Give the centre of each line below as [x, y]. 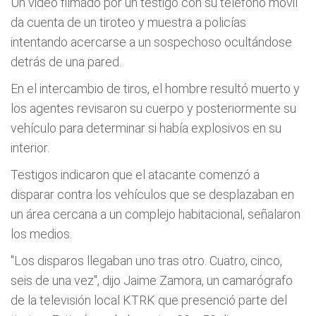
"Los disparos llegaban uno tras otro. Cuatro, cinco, [146, 260]
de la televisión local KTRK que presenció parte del [149, 300]
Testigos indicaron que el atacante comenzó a [135, 174]
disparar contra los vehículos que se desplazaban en [152, 194]
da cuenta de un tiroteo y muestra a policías [128, 22]
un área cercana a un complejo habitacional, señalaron [156, 214]
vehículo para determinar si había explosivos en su [146, 128]
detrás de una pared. [66, 61]
